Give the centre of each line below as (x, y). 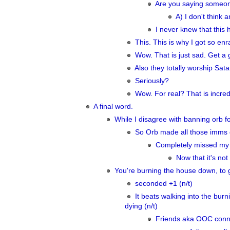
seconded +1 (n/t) (164, 184)
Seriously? (152, 81)
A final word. (113, 107)
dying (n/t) (141, 206)
